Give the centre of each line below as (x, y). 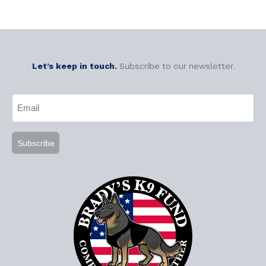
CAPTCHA (35, 91)
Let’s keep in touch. (75, 66)
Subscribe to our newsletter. (177, 66)
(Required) (33, 116)
